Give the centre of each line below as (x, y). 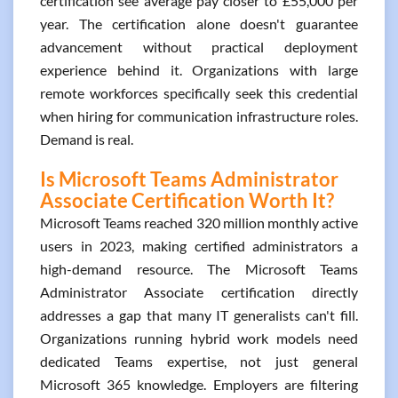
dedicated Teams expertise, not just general (199, 361)
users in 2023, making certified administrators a (199, 246)
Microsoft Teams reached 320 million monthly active (199, 223)
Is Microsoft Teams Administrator (189, 179)
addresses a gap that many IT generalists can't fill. (199, 315)
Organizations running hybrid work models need (199, 338)
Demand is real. (87, 139)
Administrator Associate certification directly (199, 292)
